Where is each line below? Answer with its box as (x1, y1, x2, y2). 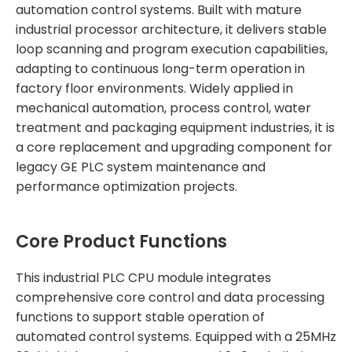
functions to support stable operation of (16, 307, 265, 326)
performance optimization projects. (16, 177, 237, 196)
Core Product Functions (16, 229, 227, 254)
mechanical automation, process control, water (16, 98, 311, 117)
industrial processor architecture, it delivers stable (16, 20, 327, 38)
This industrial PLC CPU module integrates (16, 268, 271, 287)
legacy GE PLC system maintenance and (16, 157, 266, 176)
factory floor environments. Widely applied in (16, 79, 293, 97)
